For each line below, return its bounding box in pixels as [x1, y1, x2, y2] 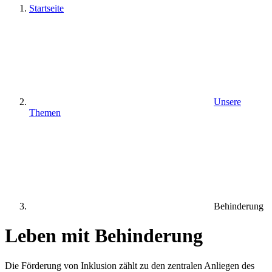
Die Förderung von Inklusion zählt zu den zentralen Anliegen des [5, 260, 254, 271]
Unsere [214, 97, 241, 107]
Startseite [29, 3, 64, 13]
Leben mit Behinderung [5, 225, 203, 247]
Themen [29, 107, 61, 118]
